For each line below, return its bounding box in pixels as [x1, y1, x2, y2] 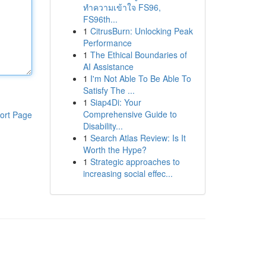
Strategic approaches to [90, 156, 180, 167]
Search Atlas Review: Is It [90, 132, 186, 144]
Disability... [83, 120, 123, 132]
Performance [83, 37, 132, 49]
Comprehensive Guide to [83, 108, 177, 120]
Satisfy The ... [83, 84, 135, 96]
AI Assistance [83, 61, 134, 72]
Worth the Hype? [83, 144, 147, 156]
